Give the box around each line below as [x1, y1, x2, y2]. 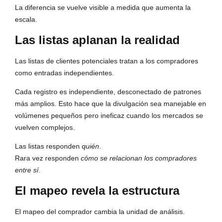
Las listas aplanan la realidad [15, 33, 180, 47]
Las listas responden [15, 142, 82, 151]
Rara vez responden [15, 154, 81, 163]
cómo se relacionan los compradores [81, 154, 197, 163]
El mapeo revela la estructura [15, 184, 179, 198]
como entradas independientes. [15, 69, 114, 77]
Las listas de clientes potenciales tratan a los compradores [15, 57, 198, 65]
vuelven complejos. [15, 123, 75, 132]
